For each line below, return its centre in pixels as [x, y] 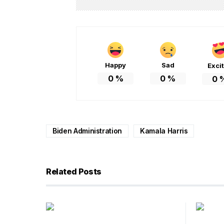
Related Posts [74, 171]
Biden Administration [87, 130]
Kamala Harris [164, 130]
